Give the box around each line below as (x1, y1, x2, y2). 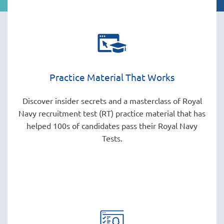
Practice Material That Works (49, 70, 174, 83)
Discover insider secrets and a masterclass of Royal (22, 95, 202, 106)
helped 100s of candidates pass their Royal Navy (26, 120, 197, 131)
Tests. (101, 133, 122, 143)
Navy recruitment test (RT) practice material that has (18, 108, 205, 118)
